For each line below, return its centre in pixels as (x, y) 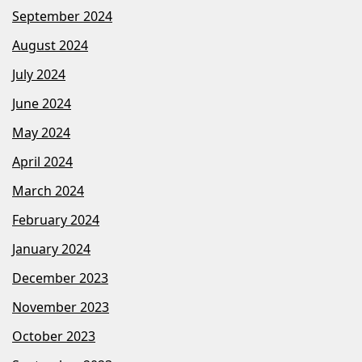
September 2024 (62, 16)
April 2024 (42, 161)
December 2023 (60, 278)
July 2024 (39, 74)
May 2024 (41, 132)
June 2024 (42, 103)
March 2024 (48, 190)
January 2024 (51, 248)
